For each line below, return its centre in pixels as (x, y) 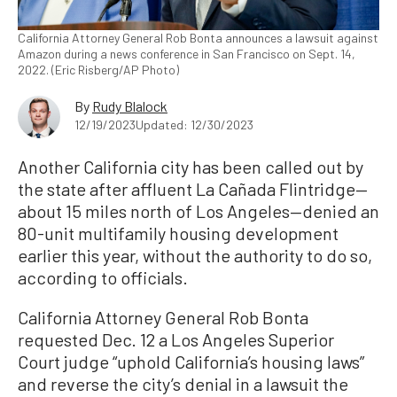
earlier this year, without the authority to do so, (195, 255)
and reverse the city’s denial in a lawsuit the (183, 384)
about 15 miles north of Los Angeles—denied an (198, 211)
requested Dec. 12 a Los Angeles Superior (176, 339)
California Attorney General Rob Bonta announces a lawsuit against (198, 38)
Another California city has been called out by (191, 167)
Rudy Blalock (130, 106)
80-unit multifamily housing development (178, 233)
